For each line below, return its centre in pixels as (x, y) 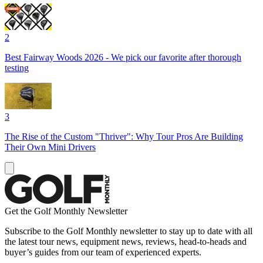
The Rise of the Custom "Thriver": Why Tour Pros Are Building (124, 136)
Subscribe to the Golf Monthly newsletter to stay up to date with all (129, 231)
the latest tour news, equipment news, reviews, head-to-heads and (126, 241)
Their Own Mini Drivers (50, 147)
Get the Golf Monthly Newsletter (66, 211)
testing (17, 68)
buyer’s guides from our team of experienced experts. (103, 252)
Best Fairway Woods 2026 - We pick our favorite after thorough (123, 57)
